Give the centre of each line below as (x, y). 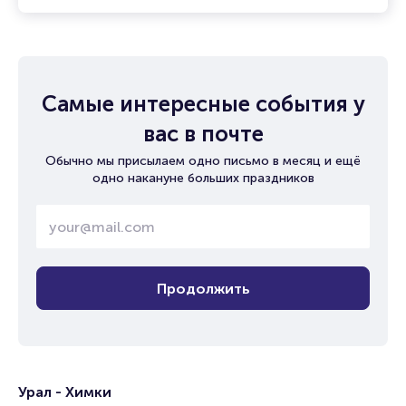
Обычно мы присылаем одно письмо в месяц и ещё (203, 161)
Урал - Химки (65, 392)
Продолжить (203, 288)
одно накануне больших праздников (203, 178)
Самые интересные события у (203, 104)
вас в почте (203, 134)
